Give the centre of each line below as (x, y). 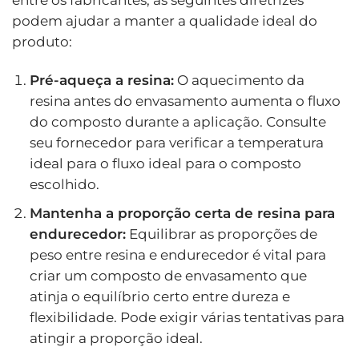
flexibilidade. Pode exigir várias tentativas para (187, 317)
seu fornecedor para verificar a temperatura (176, 142)
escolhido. (64, 184)
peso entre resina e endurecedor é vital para (177, 254)
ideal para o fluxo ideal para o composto (165, 163)
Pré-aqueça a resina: (101, 80)
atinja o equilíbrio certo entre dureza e (159, 296)
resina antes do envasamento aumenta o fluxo (185, 101)
